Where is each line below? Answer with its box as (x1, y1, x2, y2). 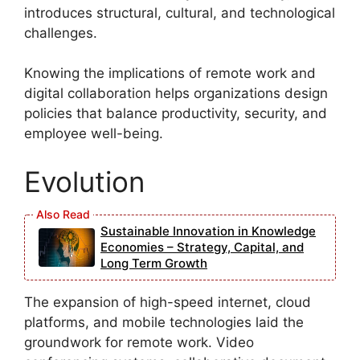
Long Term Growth (100, 255, 207, 271)
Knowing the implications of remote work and (24, 65, 316, 82)
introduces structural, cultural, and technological (24, 4, 335, 21)
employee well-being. (24, 125, 163, 142)
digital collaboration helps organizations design (24, 85, 328, 102)
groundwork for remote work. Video (24, 333, 254, 350)
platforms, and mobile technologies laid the (24, 313, 304, 330)
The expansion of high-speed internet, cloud (24, 293, 311, 310)
